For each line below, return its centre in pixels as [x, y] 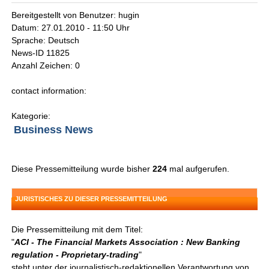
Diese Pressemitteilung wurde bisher [82, 169]
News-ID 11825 [41, 53]
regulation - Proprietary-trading [75, 255]
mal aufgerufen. [198, 169]
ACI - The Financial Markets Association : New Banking [128, 242]
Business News [54, 130]
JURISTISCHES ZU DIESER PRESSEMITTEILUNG [92, 199]
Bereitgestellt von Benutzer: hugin [76, 15]
